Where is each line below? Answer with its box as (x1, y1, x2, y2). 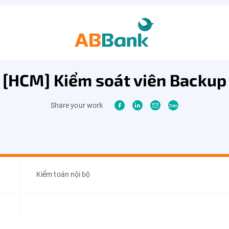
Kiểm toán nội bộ (36, 170, 90, 178)
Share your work (50, 101, 103, 109)
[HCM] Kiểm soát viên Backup (3, 70, 226, 89)
